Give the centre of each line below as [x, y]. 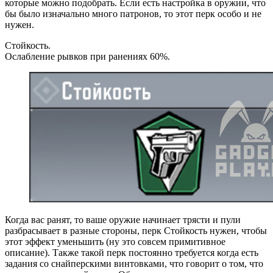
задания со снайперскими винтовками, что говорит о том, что [134, 263]
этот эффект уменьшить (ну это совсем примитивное [115, 241]
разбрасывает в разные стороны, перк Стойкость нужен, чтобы [136, 230]
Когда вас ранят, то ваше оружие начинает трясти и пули [123, 219]
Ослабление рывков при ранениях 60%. [87, 56]
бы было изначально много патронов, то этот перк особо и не [133, 13]
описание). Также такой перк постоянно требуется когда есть [132, 252]
